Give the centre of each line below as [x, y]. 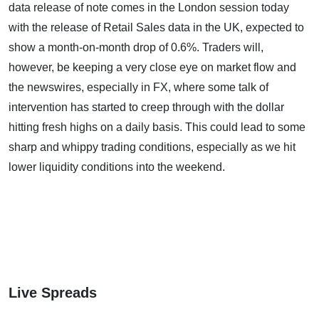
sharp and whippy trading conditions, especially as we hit [152, 147]
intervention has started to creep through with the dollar [146, 108]
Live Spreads [53, 293]
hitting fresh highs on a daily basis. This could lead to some [157, 127]
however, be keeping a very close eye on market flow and [152, 68]
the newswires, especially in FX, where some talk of [138, 88]
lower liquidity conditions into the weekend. [117, 167]
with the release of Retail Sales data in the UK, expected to [156, 28]
